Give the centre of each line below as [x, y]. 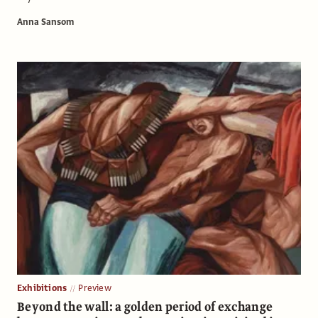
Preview [95, 288]
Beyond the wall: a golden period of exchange [145, 307]
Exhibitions [42, 288]
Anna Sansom [45, 22]
